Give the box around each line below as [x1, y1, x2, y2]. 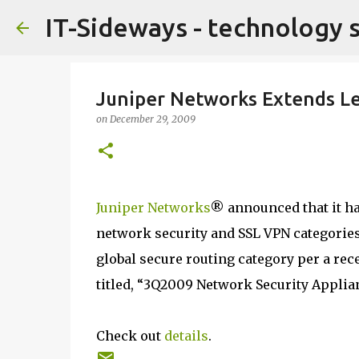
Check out [95, 328, 164, 344]
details [163, 328, 208, 344]
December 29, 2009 [109, 113, 196, 125]
